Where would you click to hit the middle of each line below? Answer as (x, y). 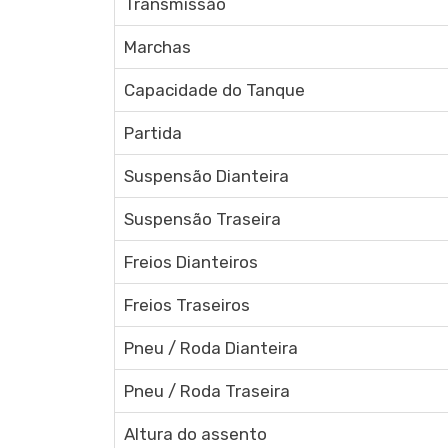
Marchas (157, 47)
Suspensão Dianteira (206, 176)
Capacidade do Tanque (214, 90)
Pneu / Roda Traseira (206, 391)
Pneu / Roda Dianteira (210, 348)
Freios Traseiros (186, 305)
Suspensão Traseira (202, 219)
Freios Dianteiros (190, 262)
